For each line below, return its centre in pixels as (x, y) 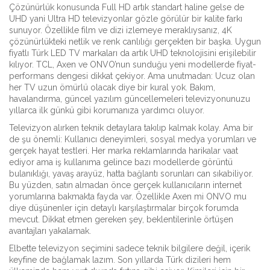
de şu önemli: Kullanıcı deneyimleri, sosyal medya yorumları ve (133, 139)
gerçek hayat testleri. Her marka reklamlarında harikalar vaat (124, 151)
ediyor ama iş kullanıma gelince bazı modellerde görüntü (121, 162)
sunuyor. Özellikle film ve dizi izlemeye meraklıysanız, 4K (121, 30)
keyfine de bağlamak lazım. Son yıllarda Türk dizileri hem (120, 260)
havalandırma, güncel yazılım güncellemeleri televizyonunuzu (130, 99)
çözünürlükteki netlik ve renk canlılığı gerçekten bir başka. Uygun (135, 42)
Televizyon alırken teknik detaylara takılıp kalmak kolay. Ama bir (131, 128)
